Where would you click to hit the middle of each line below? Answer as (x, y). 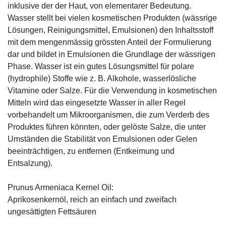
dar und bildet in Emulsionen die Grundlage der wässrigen (111, 54)
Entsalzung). (30, 163)
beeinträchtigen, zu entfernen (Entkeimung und (91, 151)
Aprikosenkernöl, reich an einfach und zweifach (92, 199)
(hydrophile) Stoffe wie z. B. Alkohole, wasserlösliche (102, 78)
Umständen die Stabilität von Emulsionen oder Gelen (102, 139)
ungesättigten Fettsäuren (52, 211)
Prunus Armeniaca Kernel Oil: (61, 187)
